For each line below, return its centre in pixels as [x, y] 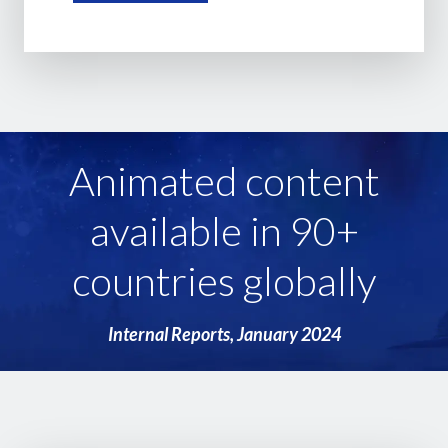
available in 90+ [224, 230]
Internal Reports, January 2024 [224, 333]
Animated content [224, 180]
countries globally [224, 280]
